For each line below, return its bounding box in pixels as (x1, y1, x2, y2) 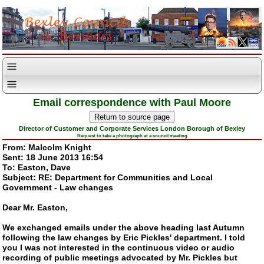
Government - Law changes (2, 182, 114, 192)
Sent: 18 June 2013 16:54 (2, 152, 104, 162)
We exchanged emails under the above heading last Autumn (2, 222, 245, 232)
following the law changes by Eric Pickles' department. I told (2, 232, 246, 242)
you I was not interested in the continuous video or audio (2, 242, 235, 252)
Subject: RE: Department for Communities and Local (2, 172, 213, 182)
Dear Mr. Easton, (2, 202, 68, 212)
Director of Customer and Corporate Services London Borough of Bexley (19, 124, 245, 132)
